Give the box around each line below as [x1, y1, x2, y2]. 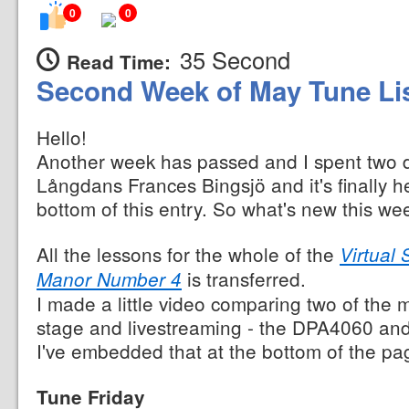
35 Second [180, 43, 290, 76]
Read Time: [67, 48, 171, 75]
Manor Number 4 [37, 266, 182, 292]
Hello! [37, 123, 87, 151]
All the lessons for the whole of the [37, 240, 340, 267]
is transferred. [182, 265, 306, 292]
